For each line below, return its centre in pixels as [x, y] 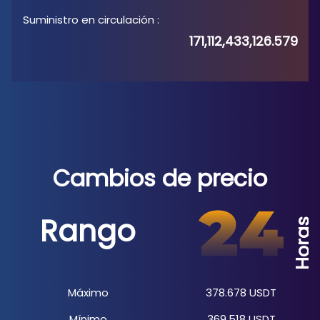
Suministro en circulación [89, 20]
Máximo [88, 292]
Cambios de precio [160, 179]
